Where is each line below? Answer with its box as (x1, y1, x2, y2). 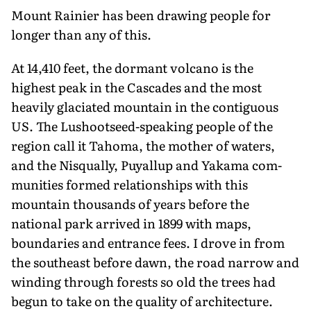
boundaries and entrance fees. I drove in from (11, 233, 285, 252)
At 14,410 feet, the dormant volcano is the (11, 58, 253, 77)
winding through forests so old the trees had (11, 271, 276, 291)
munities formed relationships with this (11, 174, 248, 194)
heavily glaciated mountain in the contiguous (11, 96, 278, 116)
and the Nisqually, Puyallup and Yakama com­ (11, 155, 282, 174)
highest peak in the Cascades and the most (11, 77, 262, 96)
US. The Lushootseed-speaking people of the (11, 116, 273, 135)
